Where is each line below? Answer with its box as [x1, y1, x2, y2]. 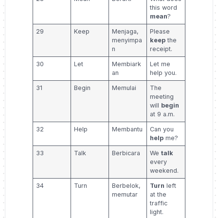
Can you [150, 126, 174, 133]
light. [150, 208, 164, 216]
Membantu [112, 126, 143, 133]
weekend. [150, 167, 179, 175]
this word [150, 4, 178, 12]
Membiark [112, 60, 142, 68]
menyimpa [112, 36, 143, 44]
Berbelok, [112, 182, 141, 190]
